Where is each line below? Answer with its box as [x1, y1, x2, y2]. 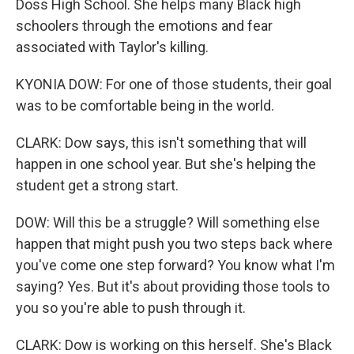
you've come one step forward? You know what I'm [16, 257, 335, 273]
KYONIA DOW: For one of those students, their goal [16, 76, 332, 92]
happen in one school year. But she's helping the [16, 156, 316, 172]
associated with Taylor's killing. [16, 39, 209, 55]
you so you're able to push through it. [16, 299, 246, 316]
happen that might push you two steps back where [16, 235, 333, 252]
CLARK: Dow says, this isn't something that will [16, 134, 307, 151]
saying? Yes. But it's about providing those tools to [16, 278, 330, 295]
